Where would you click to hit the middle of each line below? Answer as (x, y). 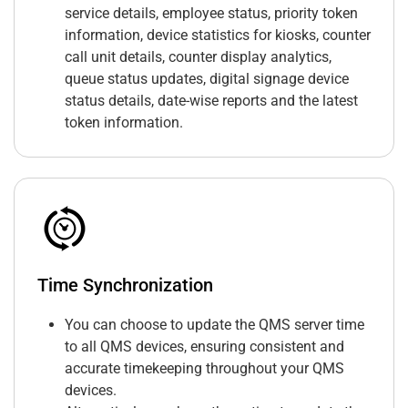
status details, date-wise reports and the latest (211, 101)
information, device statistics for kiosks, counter (218, 36)
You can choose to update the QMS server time (214, 325)
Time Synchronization (125, 286)
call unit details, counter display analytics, (198, 57)
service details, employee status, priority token (211, 14)
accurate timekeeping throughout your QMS (204, 369)
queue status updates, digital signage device (207, 79)
